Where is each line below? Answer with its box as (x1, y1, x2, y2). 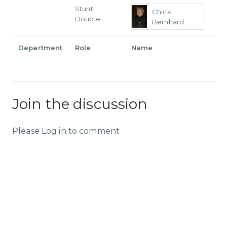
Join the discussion (12, 95, 148, 113)
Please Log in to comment (12, 126, 120, 136)
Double (75, 14, 100, 23)
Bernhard (152, 17, 184, 26)
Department (18, 43, 63, 52)
